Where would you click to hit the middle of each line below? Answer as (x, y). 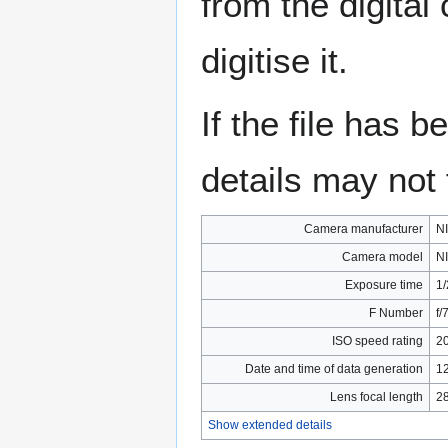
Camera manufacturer (363, 229)
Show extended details (270, 425)
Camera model (382, 257)
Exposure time (384, 285)
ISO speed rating (377, 341)
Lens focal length (376, 397)
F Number (396, 313)
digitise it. (274, 61)
